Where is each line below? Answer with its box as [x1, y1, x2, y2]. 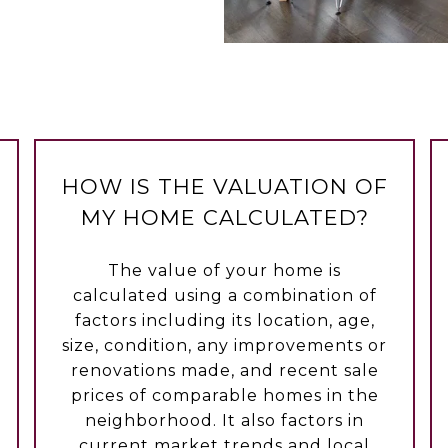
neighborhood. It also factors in [85, 411, 364, 431]
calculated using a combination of [72, 286, 377, 306]
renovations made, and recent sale [70, 361, 379, 381]
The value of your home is [108, 261, 341, 281]
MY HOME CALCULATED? [80, 205, 369, 231]
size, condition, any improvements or [62, 336, 387, 356]
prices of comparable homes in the [70, 386, 379, 406]
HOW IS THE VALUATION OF [61, 174, 388, 200]
